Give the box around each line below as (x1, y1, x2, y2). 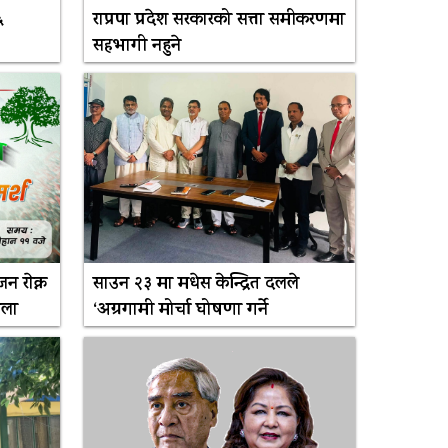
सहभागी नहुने (93, 33, 182, 62)
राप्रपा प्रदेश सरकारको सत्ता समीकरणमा (93, 7, 346, 36)
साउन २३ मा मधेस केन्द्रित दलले (93, 271, 300, 300)
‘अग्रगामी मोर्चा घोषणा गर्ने (93, 297, 269, 326)
